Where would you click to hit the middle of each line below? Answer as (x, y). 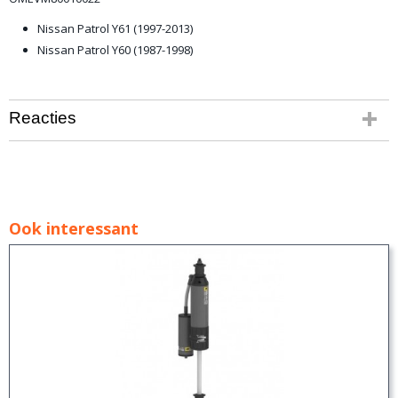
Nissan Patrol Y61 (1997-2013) (115, 28)
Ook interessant (74, 228)
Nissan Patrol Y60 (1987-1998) (115, 50)
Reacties (43, 118)
